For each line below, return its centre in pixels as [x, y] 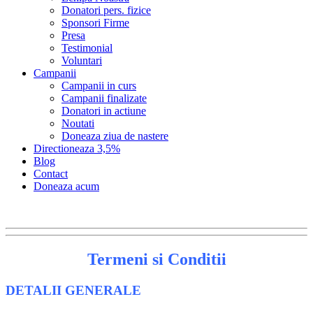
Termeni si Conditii [156, 259]
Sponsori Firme [95, 23]
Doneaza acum [66, 186]
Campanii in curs [99, 86]
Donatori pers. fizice [106, 10]
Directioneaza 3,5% [77, 148]
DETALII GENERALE [73, 290]
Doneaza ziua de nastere [115, 136]
